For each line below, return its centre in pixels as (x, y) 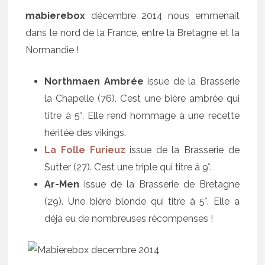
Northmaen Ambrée (94, 81)
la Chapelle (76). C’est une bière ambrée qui (142, 98)
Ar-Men (62, 184)
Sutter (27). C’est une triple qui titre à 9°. (128, 167)
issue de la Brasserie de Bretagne (159, 184)
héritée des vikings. (85, 132)
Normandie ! (52, 50)
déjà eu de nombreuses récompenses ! (129, 218)
